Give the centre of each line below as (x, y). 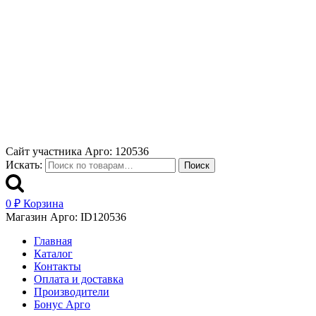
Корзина (43, 203)
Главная (53, 241)
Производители (72, 292)
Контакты (57, 266)
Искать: (24, 165)
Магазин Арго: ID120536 (66, 217)
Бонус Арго (62, 304)
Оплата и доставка (79, 279)
